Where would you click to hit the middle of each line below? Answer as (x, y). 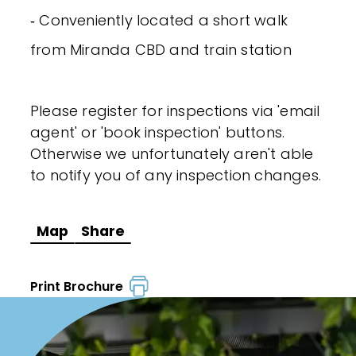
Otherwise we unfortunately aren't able (172, 154)
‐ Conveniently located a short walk (159, 21)
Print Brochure (80, 287)
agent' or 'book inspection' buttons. (158, 133)
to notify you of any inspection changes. (176, 176)
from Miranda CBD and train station (161, 50)
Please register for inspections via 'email (175, 111)
